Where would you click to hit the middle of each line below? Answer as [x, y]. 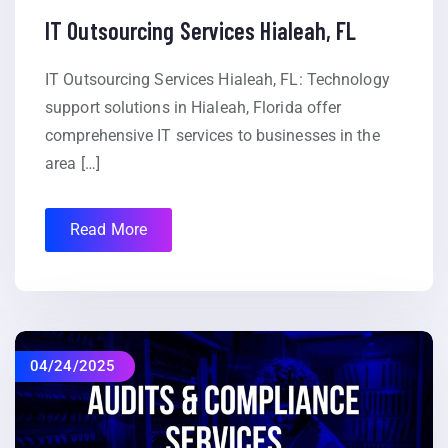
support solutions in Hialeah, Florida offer [193, 107]
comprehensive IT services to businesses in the [212, 135]
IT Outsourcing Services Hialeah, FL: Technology [217, 79]
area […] [72, 163]
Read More [108, 229]
